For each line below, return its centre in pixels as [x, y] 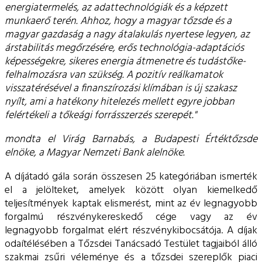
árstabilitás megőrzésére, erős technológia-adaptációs [124, 48]
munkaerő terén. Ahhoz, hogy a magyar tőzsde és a [118, 21]
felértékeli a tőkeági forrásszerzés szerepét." [101, 115]
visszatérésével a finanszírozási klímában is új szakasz [121, 88]
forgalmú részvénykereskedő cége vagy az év [131, 217]
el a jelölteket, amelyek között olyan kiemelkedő [131, 190]
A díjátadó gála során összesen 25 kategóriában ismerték [131, 177]
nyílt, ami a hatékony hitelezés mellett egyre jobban [120, 102]
